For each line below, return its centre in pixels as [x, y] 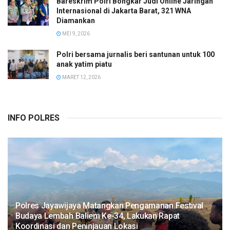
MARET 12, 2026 [81, 77]
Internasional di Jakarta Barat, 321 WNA [124, 11]
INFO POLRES [34, 118]
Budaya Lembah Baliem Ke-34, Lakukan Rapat [98, 216]
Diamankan [76, 21]
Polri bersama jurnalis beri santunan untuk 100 [136, 54]
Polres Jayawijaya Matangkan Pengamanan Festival [109, 206]
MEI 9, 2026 [75, 34]
